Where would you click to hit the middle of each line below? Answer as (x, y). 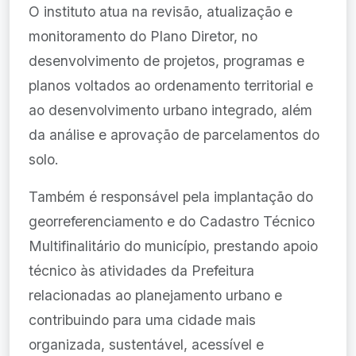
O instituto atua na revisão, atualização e (161, 12)
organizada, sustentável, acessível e (146, 344)
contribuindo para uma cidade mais (142, 320)
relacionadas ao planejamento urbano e (155, 295)
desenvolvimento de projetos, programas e (166, 61)
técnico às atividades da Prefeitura (141, 271)
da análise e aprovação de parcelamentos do (174, 135)
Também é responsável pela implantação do (171, 197)
